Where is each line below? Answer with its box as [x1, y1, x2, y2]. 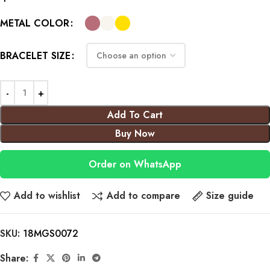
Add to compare [106, 189, 180, 203]
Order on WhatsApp [89, 157, 181, 171]
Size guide [206, 189, 254, 203]
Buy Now [115, 127, 155, 140]
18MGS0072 [23, 226, 78, 240]
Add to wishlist [14, 189, 81, 203]
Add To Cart [107, 108, 163, 122]
